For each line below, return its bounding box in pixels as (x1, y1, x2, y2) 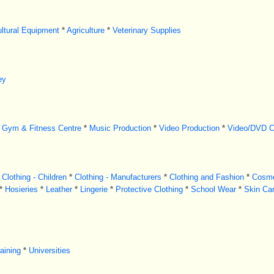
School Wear (190, 185, 236, 194)
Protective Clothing (115, 185, 183, 194)
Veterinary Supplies (112, 26, 181, 35)
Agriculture (66, 26, 105, 35)
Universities (28, 246, 70, 255)
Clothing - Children (1, 172, 67, 182)
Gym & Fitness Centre (1, 124, 81, 133)
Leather (45, 185, 72, 194)
